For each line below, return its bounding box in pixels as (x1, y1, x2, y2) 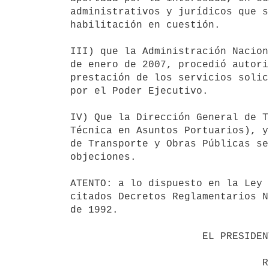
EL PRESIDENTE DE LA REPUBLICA (70, 231, 202, 242)
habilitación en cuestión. (70, 19, 220, 31)
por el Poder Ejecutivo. (70, 85, 208, 97)
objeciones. (70, 151, 136, 163)
